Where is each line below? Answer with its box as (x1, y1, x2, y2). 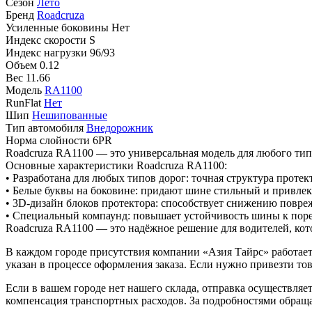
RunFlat (6, 96, 41, 109)
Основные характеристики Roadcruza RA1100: (6, 159, 227, 171)
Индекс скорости (6, 33, 86, 46)
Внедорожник (86, 121, 153, 134)
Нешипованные (32, 109, 107, 121)
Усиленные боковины (6, 21, 109, 33)
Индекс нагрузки (6, 46, 87, 58)
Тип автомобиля (6, 121, 84, 134)
